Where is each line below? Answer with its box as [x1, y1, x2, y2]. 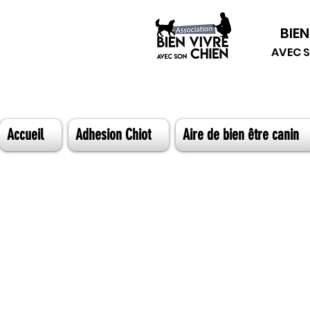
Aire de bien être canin [183, 125, 299, 144]
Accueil [7, 125, 44, 144]
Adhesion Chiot [75, 125, 151, 144]
